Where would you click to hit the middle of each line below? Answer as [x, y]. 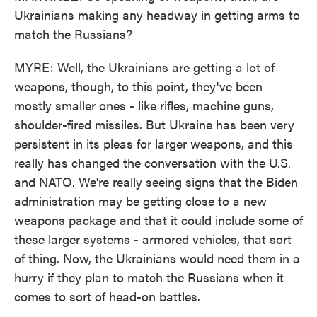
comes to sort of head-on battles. [107, 296]
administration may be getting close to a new [140, 201]
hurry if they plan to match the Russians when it [149, 277]
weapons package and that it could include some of [158, 220]
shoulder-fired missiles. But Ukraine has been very [154, 124]
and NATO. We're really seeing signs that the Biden [156, 181]
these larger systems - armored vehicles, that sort [153, 239]
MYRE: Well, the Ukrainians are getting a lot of [144, 67]
